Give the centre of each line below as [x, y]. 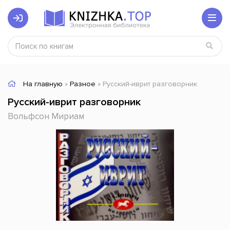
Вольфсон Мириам [46, 116]
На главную [43, 84]
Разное [83, 84]
